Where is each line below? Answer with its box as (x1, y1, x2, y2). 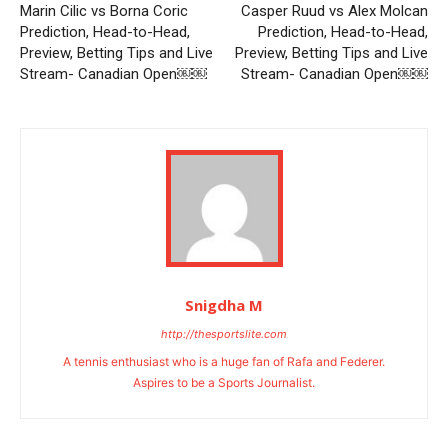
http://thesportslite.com (161, 326, 287, 341)
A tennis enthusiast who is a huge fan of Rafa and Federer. (63, 353, 385, 369)
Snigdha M (185, 294, 263, 315)
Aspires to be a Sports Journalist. (133, 374, 315, 390)
